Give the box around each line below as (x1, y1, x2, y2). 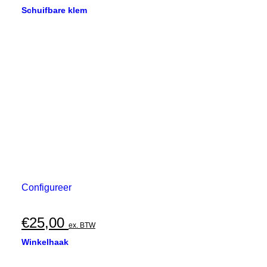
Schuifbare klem (21, 5, 87, 15)
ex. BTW (69, 221, 95, 229)
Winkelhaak (21, 237, 69, 247)
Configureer (21, 182, 72, 193)
